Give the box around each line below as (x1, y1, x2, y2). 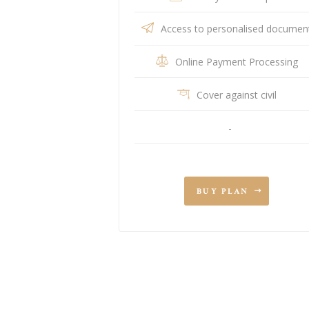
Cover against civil (196, 88, 277, 101)
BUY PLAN (196, 186, 249, 197)
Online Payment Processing (175, 55, 298, 69)
